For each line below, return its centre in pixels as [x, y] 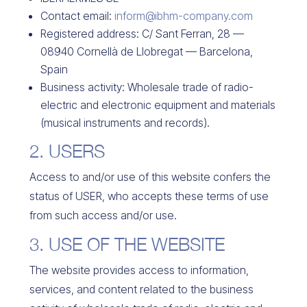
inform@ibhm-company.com [183, 16]
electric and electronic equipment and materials [158, 105]
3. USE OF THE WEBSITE [127, 244]
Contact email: [77, 16]
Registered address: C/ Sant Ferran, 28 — [142, 34]
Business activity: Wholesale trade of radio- [147, 87]
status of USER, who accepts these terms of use [149, 196]
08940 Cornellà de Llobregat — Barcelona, [146, 51]
